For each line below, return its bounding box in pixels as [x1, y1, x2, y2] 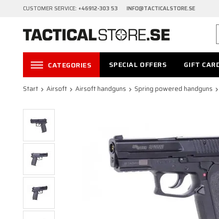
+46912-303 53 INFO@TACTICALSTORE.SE [78, 4, 195, 13]
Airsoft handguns [75, 84, 126, 94]
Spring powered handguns [134, 84, 213, 94]
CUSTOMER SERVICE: [23, 4, 78, 13]
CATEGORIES [48, 60, 92, 71]
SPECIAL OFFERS [109, 59, 167, 70]
